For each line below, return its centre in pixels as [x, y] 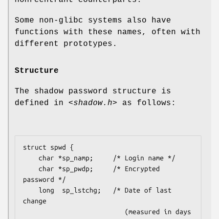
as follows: [147, 103]
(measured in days [74, 211]
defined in [42, 103]
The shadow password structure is [93, 91]
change [35, 201]
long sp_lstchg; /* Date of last [31, 190]
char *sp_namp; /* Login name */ [31, 158]
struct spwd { [48, 147]
